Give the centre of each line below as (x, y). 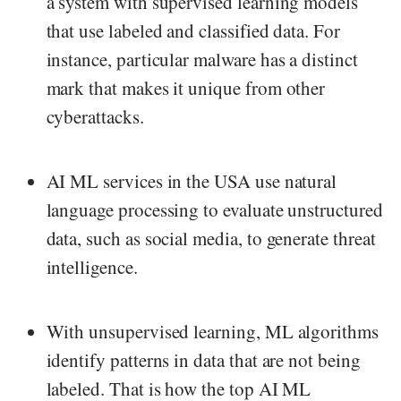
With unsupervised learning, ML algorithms (212, 332)
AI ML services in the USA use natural (192, 181)
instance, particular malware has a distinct (202, 60)
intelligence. (92, 267)
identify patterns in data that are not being (203, 360)
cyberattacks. (95, 117)
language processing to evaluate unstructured (214, 210)
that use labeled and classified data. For (193, 31)
